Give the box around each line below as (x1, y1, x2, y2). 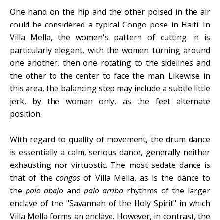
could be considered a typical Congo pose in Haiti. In (10, 19, 210, 30)
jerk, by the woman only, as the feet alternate (10, 95, 210, 107)
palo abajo (25, 185, 64, 196)
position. (10, 108, 42, 119)
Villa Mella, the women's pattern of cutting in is (10, 31, 210, 43)
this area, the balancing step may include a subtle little (10, 82, 210, 94)
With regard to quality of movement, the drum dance (10, 134, 210, 145)
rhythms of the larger (123, 185, 211, 196)
